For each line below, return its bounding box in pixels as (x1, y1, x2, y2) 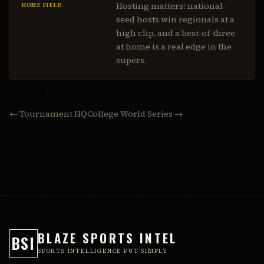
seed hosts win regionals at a (116, 14, 235, 25)
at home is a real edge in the (116, 41, 232, 52)
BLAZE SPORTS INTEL (38, 228, 177, 247)
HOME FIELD (22, 1, 62, 9)
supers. (116, 54, 147, 66)
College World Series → (87, 108, 183, 120)
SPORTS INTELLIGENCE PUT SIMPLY (38, 246, 168, 255)
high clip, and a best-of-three (116, 27, 235, 39)
